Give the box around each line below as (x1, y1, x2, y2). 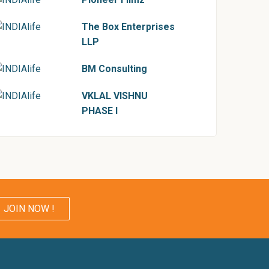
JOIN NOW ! (4, 203, 55, 214)
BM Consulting (82, 63, 147, 74)
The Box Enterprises (82, 21, 175, 32)
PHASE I (82, 105, 118, 116)
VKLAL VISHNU (82, 90, 148, 101)
